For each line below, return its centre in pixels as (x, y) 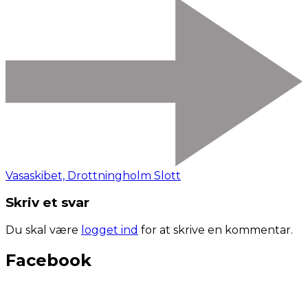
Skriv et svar (47, 203)
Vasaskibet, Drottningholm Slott (93, 175)
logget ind (110, 230)
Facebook (48, 260)
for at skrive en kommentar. (216, 230)
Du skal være (43, 230)
